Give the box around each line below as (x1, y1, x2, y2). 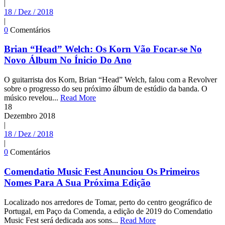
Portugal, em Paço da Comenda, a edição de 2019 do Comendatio (4, 206, 212, 215)
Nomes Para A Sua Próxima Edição (4, 177, 151, 188)
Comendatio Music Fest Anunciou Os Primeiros (4, 166, 199, 177)
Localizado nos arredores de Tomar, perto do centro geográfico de (4, 197, 212, 206)
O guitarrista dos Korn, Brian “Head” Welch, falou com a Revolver (4, 75, 217, 84)
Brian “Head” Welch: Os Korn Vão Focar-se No (4, 44, 202, 55)
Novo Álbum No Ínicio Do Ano (4, 55, 132, 66)
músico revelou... (4, 93, 60, 102)
